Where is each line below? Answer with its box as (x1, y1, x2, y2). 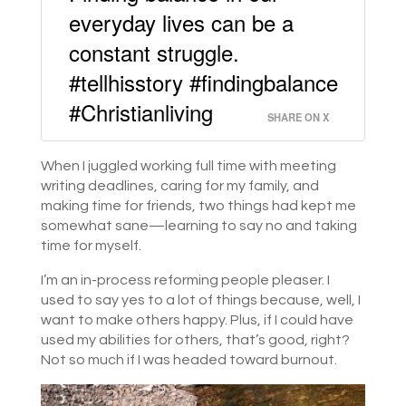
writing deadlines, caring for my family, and (40, 178, 319, 193)
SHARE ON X (267, 109, 330, 124)
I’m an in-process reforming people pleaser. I (40, 272, 330, 287)
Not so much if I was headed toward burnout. (40, 352, 337, 367)
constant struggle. (68, 35, 239, 68)
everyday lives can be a (68, 5, 294, 38)
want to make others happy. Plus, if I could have (40, 312, 353, 327)
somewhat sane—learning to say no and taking (40, 217, 357, 233)
